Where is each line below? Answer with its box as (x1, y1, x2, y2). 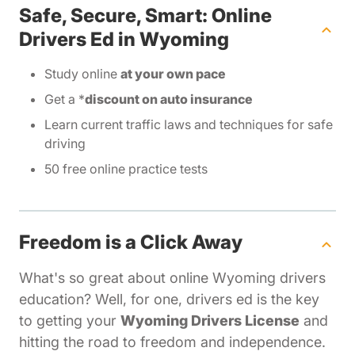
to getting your (19, 312, 120, 330)
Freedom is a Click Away (19, 231, 242, 254)
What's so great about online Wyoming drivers (19, 269, 326, 287)
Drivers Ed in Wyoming (19, 28, 229, 52)
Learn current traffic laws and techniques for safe (44, 116, 333, 133)
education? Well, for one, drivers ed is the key (19, 291, 319, 308)
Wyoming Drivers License (120, 312, 300, 330)
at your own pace (120, 66, 226, 82)
